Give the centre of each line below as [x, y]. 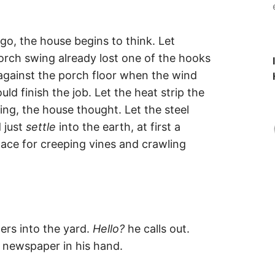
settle [41, 126]
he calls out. [157, 228]
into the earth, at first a [118, 126]
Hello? [109, 228]
